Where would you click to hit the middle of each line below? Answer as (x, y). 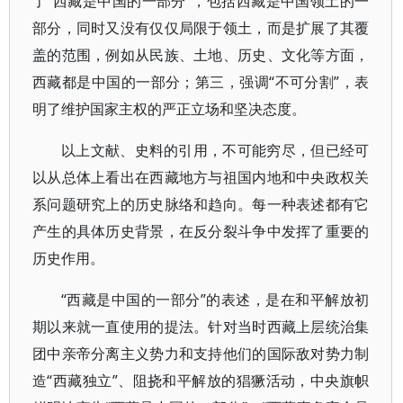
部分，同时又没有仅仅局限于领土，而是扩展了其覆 (201, 28)
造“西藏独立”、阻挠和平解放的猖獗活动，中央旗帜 (201, 381)
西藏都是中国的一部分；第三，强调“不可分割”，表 (201, 82)
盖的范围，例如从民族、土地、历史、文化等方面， (201, 55)
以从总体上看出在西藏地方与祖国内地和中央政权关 (201, 177)
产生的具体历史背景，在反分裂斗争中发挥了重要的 (201, 231)
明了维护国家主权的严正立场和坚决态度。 (169, 109)
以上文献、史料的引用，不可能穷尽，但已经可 (215, 150)
